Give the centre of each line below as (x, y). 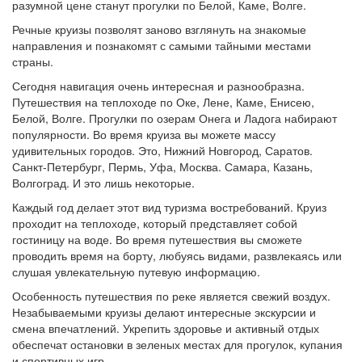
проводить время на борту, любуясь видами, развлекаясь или (177, 255)
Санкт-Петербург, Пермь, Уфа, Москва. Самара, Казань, (162, 166)
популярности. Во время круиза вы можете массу (144, 134)
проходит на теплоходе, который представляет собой (155, 223)
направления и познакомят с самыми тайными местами (162, 45)
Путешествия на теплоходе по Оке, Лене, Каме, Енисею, (163, 102)
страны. (33, 61)
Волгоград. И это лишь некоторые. (103, 183)
